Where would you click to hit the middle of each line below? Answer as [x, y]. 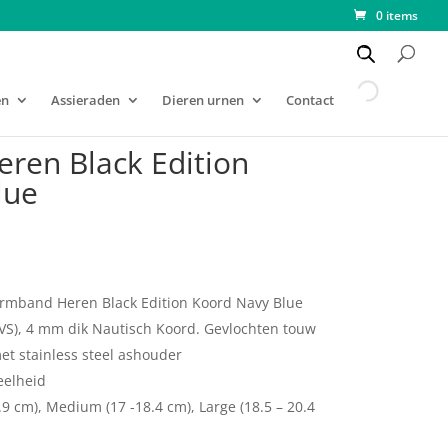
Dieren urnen [203, 100]
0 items [397, 15]
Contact [310, 100]
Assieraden [85, 100]
